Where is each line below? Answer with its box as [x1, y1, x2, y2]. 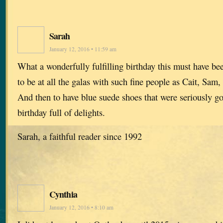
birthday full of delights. [17, 106, 105, 118]
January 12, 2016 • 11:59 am [49, 45, 116, 53]
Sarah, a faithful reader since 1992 [17, 129, 142, 142]
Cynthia [49, 187, 77, 201]
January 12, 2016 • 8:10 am [49, 203, 113, 211]
